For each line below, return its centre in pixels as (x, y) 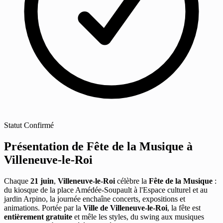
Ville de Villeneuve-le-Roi (125, 208)
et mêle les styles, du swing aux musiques (138, 217)
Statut (13, 125)
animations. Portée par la (44, 208)
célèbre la (132, 181)
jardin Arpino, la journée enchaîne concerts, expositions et (95, 199)
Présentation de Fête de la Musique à (98, 146)
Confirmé (39, 125)
